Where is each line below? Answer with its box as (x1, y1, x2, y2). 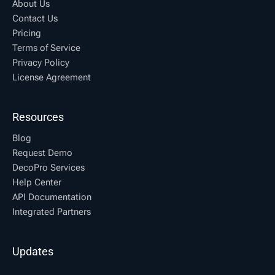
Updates (12, 245, 53, 258)
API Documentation (12, 192, 91, 203)
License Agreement (12, 72, 91, 83)
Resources (12, 110, 64, 124)
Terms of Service (12, 42, 80, 54)
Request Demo (12, 147, 72, 159)
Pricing (12, 28, 41, 39)
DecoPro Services (12, 162, 85, 174)
